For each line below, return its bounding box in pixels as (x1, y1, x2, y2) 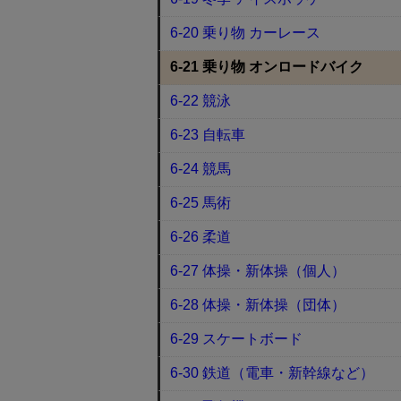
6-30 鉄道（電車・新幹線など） (170, 365, 375, 380)
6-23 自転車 (170, 127, 246, 142)
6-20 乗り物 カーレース (170, 25, 321, 40)
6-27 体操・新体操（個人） (170, 263, 346, 278)
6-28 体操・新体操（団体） (170, 297, 346, 312)
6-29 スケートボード (170, 331, 303, 346)
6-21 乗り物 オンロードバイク (170, 59, 364, 74)
